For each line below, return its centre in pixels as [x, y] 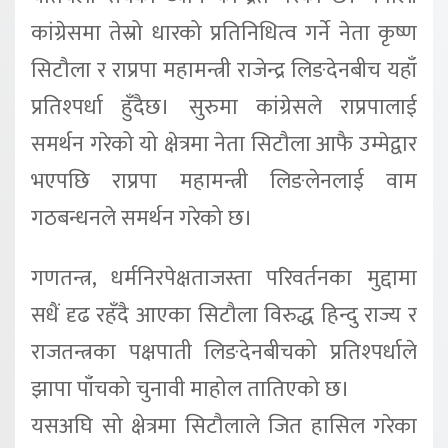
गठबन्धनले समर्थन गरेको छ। [142, 219]
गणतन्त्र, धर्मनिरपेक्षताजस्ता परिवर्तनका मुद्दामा [224, 279]
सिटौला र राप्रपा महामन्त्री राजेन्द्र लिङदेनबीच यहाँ [224, 71]
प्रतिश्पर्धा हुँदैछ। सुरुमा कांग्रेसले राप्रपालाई [224, 108]
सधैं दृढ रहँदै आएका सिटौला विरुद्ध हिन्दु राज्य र [224, 316]
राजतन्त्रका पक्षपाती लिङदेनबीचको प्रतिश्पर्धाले [224, 353]
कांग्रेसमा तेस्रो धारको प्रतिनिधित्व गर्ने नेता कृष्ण [224, 34]
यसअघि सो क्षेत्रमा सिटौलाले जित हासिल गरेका [224, 427]
